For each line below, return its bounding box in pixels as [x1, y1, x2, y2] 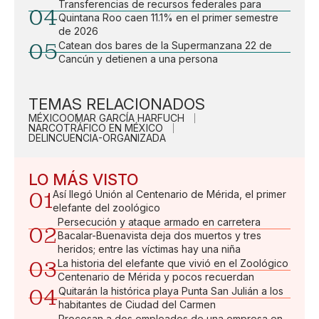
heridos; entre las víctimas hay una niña [58, 242, 241, 255]
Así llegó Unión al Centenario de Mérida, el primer [53, 187, 286, 200]
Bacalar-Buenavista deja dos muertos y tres [58, 229, 261, 241]
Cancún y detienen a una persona [58, 52, 218, 65]
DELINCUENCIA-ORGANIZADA [28, 131, 166, 144]
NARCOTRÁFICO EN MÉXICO [28, 121, 163, 134]
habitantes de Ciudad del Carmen [58, 298, 216, 310]
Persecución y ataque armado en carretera [58, 215, 261, 228]
